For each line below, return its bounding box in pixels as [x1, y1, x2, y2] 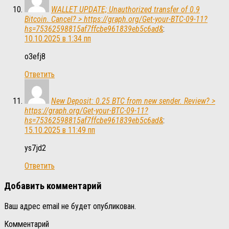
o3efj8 [25, 52, 45, 62]
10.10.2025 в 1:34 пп [25, 34, 91, 44]
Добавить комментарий [4, 180, 102, 192]
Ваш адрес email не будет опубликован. [4, 201, 136, 211]
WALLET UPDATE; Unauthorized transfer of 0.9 [51, 5, 200, 15]
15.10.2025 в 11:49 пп [25, 125, 95, 135]
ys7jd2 [25, 143, 46, 153]
